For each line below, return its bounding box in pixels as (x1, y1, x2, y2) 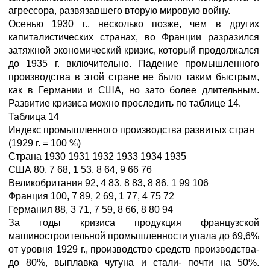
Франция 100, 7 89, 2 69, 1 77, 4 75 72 (8, 191, 174, 201)
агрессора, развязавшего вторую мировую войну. (8, 5, 230, 16)
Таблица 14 (8, 111, 59, 122)
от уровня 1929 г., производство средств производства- (8, 244, 259, 254)
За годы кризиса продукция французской (8, 218, 259, 228)
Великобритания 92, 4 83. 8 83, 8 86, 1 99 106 (8, 178, 209, 188)
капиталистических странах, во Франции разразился (8, 32, 259, 42)
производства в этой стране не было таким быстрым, (8, 72, 259, 82)
